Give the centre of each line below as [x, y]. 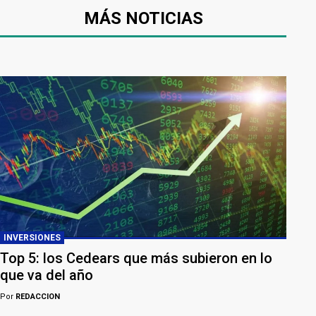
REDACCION [37, 297]
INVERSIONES [32, 238]
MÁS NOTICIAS [143, 18]
